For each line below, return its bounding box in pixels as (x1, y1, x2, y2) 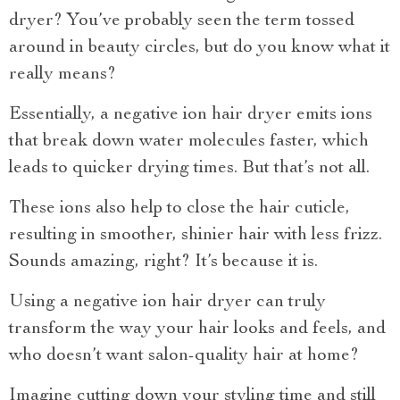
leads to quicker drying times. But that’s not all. (9, 159, 370, 178)
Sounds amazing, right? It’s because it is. (9, 253, 318, 271)
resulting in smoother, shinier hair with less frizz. (9, 226, 382, 245)
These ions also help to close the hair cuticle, (9, 199, 350, 218)
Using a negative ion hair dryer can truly (9, 293, 326, 312)
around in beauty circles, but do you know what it (9, 38, 390, 57)
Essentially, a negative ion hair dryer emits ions (9, 105, 372, 124)
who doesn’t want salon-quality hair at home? (9, 346, 359, 365)
